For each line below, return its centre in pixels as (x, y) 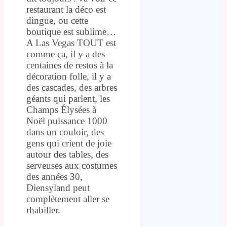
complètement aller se (68, 199)
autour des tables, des (67, 154)
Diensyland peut (58, 187)
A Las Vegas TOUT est (71, 43)
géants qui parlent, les (68, 98)
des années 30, (54, 176)
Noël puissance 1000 (67, 121)
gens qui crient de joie (69, 143)
